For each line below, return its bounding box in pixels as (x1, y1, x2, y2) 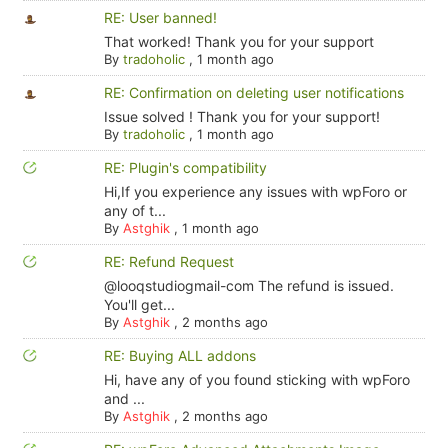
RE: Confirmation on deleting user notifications (103, 84, 404, 101)
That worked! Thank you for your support (103, 33, 374, 50)
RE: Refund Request (103, 253, 234, 270)
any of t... (103, 202, 166, 219)
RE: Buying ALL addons (103, 347, 256, 364)
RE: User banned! (103, 9, 217, 26)
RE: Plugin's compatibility (103, 159, 267, 176)
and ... (103, 390, 145, 407)
